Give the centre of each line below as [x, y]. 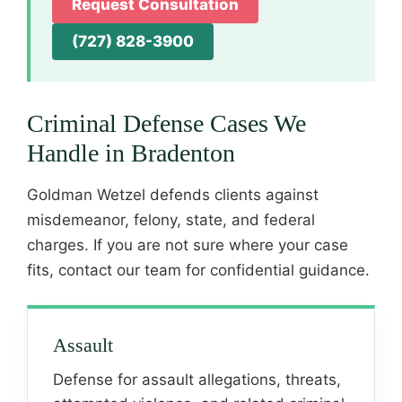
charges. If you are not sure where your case [188, 245]
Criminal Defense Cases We [166, 123]
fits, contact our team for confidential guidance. [198, 270]
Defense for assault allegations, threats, [197, 380]
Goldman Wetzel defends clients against [173, 194]
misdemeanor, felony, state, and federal [171, 219]
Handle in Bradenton [131, 153]
